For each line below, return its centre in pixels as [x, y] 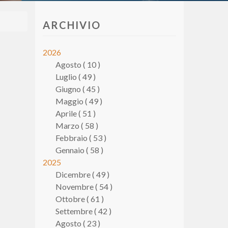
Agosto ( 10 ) [78, 64]
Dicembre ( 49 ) [82, 174]
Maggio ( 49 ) [79, 101]
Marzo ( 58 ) [77, 125]
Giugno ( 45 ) [77, 89]
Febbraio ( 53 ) [81, 138]
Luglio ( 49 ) [75, 77]
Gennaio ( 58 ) [79, 150]
